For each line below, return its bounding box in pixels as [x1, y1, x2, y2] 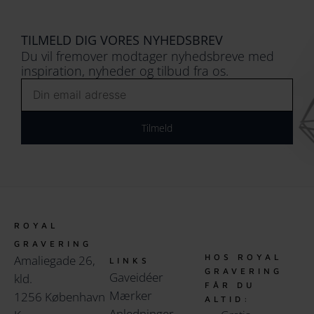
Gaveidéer [109, 268, 163, 285]
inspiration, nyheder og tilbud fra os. [21, 62, 228, 79]
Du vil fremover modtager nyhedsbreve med [21, 47, 274, 64]
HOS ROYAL [205, 251, 282, 262]
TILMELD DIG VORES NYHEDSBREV [21, 31, 223, 48]
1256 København [14, 288, 105, 305]
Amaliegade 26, [14, 252, 95, 268]
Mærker [109, 287, 152, 303]
